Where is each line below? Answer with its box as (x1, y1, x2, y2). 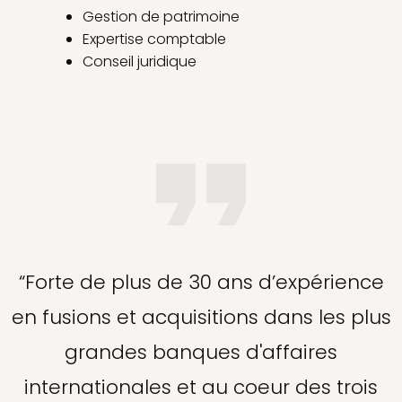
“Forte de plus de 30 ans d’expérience (18, 268, 384, 297)
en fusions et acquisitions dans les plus (11, 303, 391, 332)
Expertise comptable (83, 29, 226, 50)
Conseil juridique (83, 51, 197, 73)
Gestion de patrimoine (83, 6, 240, 28)
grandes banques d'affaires (65, 338, 337, 367)
